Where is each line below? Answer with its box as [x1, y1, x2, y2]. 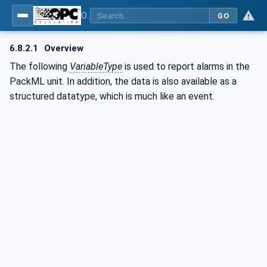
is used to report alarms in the [122, 60, 250, 72]
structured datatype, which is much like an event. [10, 90, 215, 102]
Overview [42, 43, 84, 54]
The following [10, 60, 70, 72]
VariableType [70, 60, 122, 72]
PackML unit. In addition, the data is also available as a [10, 75, 237, 87]
